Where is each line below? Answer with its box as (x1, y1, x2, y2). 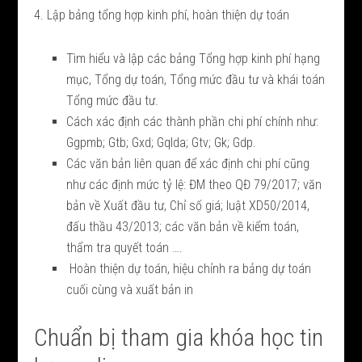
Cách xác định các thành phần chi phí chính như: (66, 113, 319, 129)
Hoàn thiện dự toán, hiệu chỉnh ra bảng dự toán (66, 260, 312, 276)
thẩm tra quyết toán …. (66, 239, 183, 255)
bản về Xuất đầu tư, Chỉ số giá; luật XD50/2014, (66, 197, 310, 213)
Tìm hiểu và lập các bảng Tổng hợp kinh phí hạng (66, 50, 321, 66)
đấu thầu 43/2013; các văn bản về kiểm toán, (66, 218, 300, 234)
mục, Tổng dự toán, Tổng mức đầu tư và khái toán (66, 71, 326, 87)
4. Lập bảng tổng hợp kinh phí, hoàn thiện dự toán (34, 6, 290, 23)
